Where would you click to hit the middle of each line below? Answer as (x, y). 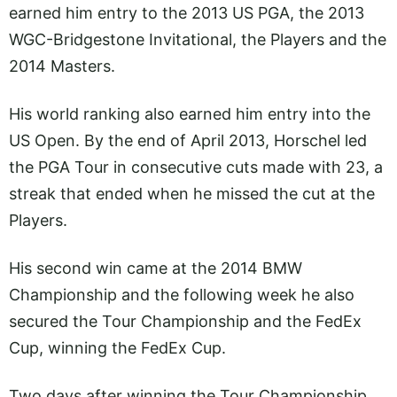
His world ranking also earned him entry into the (190, 113)
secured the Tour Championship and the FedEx (185, 322)
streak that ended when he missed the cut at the (192, 193)
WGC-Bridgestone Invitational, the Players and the (198, 39)
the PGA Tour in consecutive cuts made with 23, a (196, 167)
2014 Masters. (64, 66)
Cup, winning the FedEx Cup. (117, 348)
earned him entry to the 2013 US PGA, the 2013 (187, 12)
